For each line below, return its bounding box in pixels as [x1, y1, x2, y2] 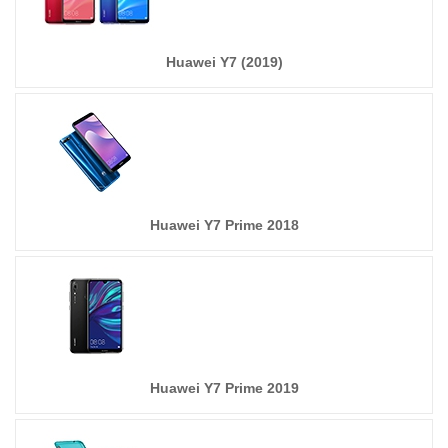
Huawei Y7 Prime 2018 [149, 217, 299, 233]
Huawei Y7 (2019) [165, 54, 283, 70]
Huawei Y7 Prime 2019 [149, 380, 299, 396]
